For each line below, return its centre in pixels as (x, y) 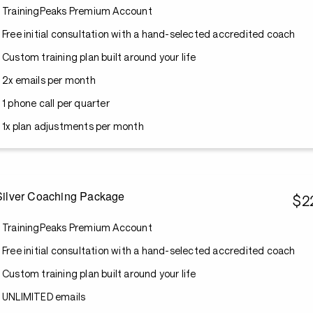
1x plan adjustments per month (73, 126)
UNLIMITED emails (44, 297)
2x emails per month (49, 80)
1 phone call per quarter (56, 103)
